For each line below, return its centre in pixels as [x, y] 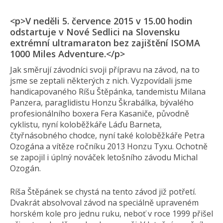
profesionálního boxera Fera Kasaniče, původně [100, 114]
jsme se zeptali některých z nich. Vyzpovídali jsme [101, 81]
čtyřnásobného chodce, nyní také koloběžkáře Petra [107, 136]
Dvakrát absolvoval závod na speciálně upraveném [104, 203]
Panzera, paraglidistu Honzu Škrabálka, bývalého [102, 103]
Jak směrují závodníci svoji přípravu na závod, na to [105, 70]
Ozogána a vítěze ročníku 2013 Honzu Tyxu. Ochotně [109, 147]
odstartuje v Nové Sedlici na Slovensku [95, 32]
